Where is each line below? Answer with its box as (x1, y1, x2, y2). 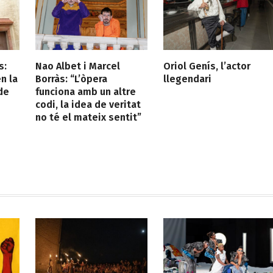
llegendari (163, 73, 211, 85)
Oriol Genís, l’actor (163, 60, 250, 73)
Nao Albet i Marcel (35, 60, 120, 73)
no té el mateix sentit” (35, 112, 141, 124)
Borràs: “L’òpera (35, 73, 107, 85)
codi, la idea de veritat (35, 99, 141, 111)
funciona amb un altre (35, 86, 136, 98)
